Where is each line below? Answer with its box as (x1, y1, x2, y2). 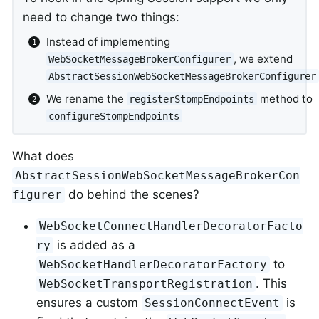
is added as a (53, 238, 136, 253)
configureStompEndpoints (48, 110, 180, 122)
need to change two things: (22, 10, 179, 25)
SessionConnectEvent (145, 296, 281, 310)
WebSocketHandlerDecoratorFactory (39, 258, 268, 272)
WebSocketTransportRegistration (39, 277, 253, 291)
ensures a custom (36, 296, 142, 310)
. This (256, 276, 288, 291)
